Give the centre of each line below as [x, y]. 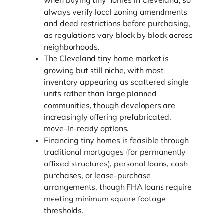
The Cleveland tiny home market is [106, 58]
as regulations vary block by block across [118, 35]
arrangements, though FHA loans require [118, 187]
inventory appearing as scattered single [116, 82]
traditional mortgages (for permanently [115, 152]
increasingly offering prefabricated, [108, 117]
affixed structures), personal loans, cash [116, 163]
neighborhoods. [72, 46]
